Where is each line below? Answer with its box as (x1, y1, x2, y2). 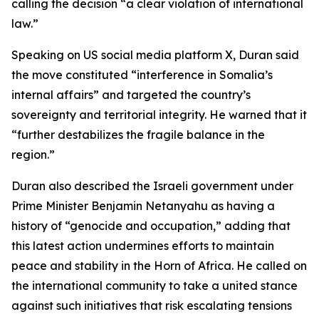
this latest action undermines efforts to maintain (11, 239, 274, 253)
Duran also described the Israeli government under (11, 179, 293, 193)
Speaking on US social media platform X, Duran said (11, 48, 299, 62)
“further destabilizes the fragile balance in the (11, 127, 265, 142)
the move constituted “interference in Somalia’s (11, 68, 273, 82)
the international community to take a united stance (11, 278, 298, 293)
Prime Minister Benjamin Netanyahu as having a (11, 199, 275, 213)
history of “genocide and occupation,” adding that (11, 219, 291, 233)
